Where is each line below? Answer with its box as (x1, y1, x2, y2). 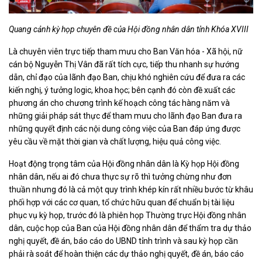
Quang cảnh (9, 24, 52, 34)
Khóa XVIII (209, 24, 249, 34)
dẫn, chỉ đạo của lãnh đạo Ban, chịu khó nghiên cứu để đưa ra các (9, 72, 245, 82)
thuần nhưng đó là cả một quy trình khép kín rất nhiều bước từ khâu (9, 184, 253, 194)
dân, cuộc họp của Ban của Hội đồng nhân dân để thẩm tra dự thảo (9, 223, 251, 233)
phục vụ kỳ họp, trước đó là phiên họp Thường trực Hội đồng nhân (9, 210, 246, 220)
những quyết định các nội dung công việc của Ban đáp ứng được (9, 123, 240, 133)
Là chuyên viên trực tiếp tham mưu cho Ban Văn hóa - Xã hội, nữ (9, 46, 243, 56)
